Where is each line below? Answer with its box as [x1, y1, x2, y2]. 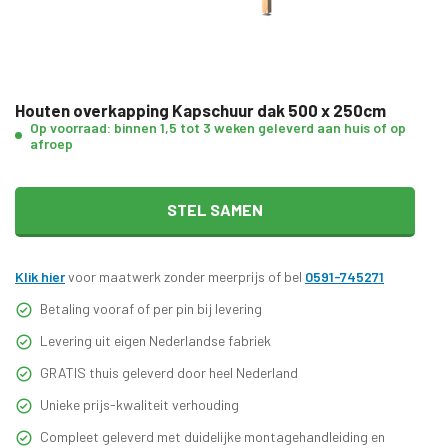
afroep [30, 134, 73, 152]
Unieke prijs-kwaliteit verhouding [40, 395, 239, 413]
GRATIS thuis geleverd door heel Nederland [40, 363, 298, 381]
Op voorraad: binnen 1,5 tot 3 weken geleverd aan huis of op [30, 118, 406, 136]
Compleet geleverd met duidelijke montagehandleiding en [40, 427, 385, 445]
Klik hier [15, 267, 65, 285]
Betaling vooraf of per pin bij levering [40, 299, 262, 317]
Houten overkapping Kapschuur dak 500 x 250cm [15, 99, 386, 120]
